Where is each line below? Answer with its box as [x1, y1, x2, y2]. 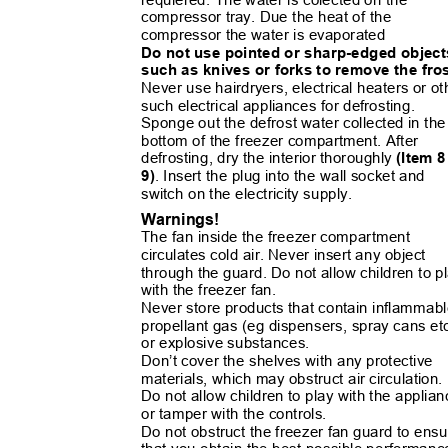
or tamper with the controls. [141, 405, 336, 423]
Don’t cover [141, 352, 224, 370]
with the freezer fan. [141, 281, 285, 299]
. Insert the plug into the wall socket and [154, 167, 434, 185]
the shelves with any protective [223, 352, 442, 370]
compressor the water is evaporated [141, 26, 395, 44]
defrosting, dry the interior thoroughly [141, 149, 397, 167]
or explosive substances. [141, 334, 319, 352]
